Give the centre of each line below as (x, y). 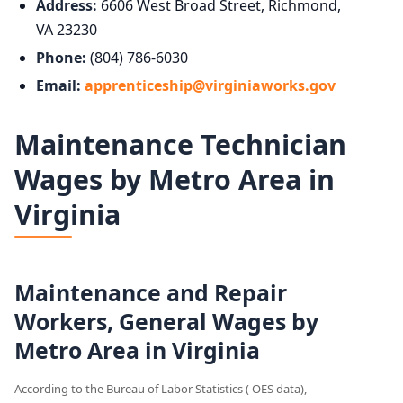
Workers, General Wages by (166, 321)
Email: (58, 85)
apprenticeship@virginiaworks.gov (210, 85)
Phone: (61, 57)
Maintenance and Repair (151, 292)
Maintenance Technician (180, 144)
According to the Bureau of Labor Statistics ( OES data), (161, 388)
